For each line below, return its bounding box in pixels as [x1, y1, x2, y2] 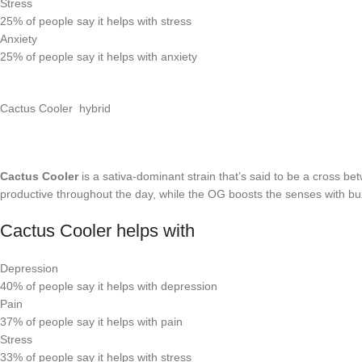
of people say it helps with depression [26, 280, 217, 293]
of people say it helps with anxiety [26, 50, 197, 63]
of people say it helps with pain [26, 315, 183, 328]
